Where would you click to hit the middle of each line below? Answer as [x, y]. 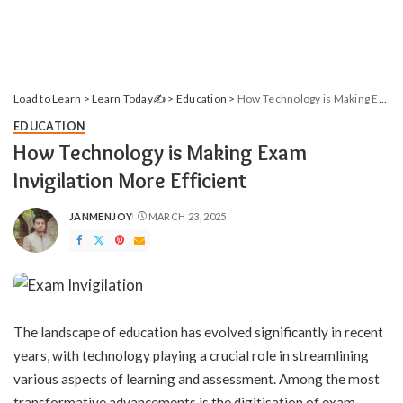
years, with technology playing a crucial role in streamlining [191, 355]
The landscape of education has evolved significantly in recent [198, 331]
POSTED [90, 223]
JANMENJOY [101, 216]
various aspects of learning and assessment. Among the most [197, 378]
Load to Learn [48, 99]
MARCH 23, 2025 [187, 216]
